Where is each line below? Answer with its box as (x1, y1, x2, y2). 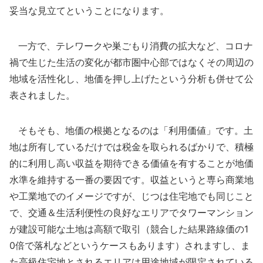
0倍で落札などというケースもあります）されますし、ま (9, 240, 250, 251)
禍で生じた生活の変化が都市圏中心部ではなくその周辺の (9, 56, 254, 68)
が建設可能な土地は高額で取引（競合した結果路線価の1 (9, 223, 248, 235)
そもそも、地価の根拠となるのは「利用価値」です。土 (9, 124, 253, 136)
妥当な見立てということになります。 (9, 5, 169, 16)
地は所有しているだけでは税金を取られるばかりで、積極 (9, 141, 254, 153)
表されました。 (9, 89, 75, 101)
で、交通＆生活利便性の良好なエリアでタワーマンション (9, 207, 254, 218)
